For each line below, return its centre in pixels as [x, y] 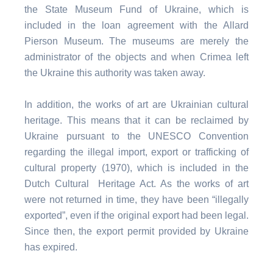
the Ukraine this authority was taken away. [115, 73]
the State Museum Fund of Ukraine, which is [136, 9]
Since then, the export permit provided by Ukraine [136, 231]
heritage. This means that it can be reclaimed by [136, 120]
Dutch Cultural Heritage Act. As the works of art [136, 184]
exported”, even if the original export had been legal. [136, 215]
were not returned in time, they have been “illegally [136, 200]
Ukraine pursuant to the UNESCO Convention [136, 136]
